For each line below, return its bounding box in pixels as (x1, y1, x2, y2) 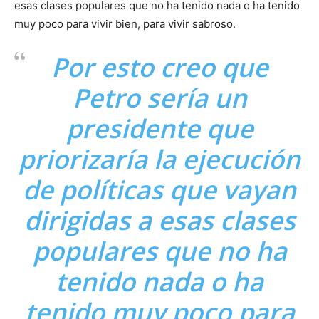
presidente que (66, 110, 253, 146)
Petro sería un (72, 80, 247, 115)
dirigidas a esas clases (23, 202, 296, 238)
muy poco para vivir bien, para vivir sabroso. (14, 16, 236, 31)
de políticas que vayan (23, 172, 296, 207)
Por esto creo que (51, 49, 268, 85)
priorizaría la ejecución (19, 141, 300, 177)
